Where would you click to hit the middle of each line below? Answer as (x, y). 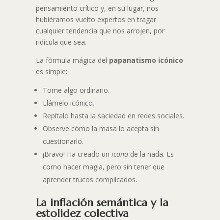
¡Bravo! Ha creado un (77, 154)
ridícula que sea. (61, 42)
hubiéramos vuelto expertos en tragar (96, 20)
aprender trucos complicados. (90, 180)
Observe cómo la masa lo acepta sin (101, 129)
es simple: (51, 72)
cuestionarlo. (63, 141)
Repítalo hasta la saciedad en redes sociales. (113, 116)
